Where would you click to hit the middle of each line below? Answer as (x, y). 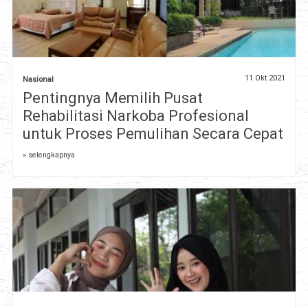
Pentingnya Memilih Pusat (112, 98)
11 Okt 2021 (265, 78)
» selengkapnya (48, 155)
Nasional (38, 80)
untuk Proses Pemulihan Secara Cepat (153, 134)
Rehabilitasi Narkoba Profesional (135, 116)
